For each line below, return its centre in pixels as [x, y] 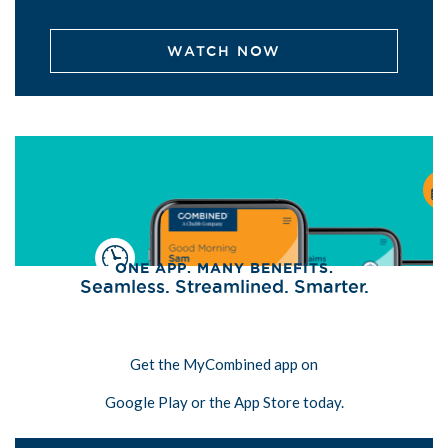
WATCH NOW [224, 51]
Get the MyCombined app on [224, 364]
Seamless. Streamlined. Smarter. [224, 286]
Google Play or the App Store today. [224, 402]
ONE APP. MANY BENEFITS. [224, 268]
